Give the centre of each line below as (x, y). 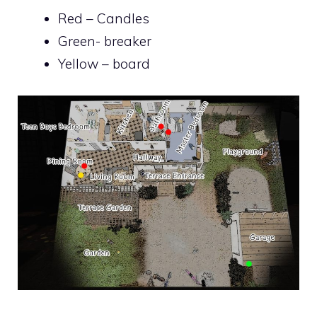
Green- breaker (105, 41)
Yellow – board (104, 64)
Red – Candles (104, 19)
